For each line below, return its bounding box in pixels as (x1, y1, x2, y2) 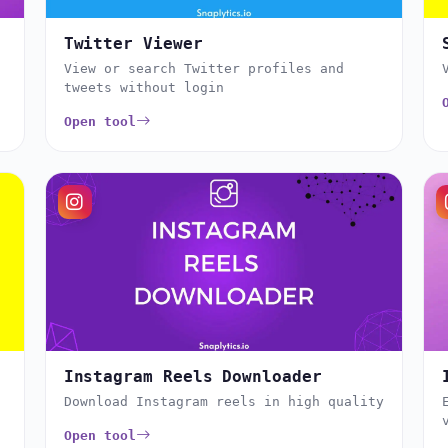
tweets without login (63, 79, 224, 95)
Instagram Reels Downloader (63, 367, 322, 387)
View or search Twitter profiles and (63, 60, 344, 76)
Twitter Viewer (63, 33, 203, 53)
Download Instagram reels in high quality (63, 394, 384, 410)
